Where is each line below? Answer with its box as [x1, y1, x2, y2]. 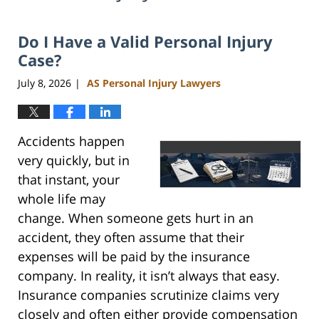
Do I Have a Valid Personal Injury [18, 31, 273, 53]
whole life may [18, 189, 105, 207]
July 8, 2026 [18, 75, 71, 90]
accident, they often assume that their [18, 228, 244, 246]
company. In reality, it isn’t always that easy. [18, 266, 280, 284]
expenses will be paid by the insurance [18, 247, 250, 265]
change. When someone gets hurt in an [18, 209, 253, 226]
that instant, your [18, 170, 120, 188]
